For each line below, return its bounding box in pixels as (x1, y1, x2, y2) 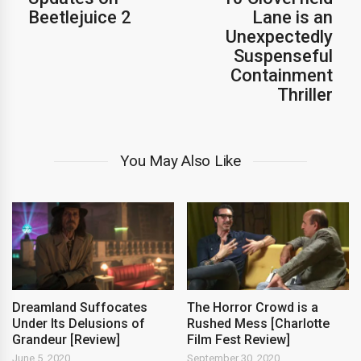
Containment (230, 65, 333, 86)
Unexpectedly (226, 27, 333, 48)
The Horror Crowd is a (187, 299, 319, 315)
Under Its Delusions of (12, 315, 145, 331)
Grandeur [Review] (12, 331, 120, 347)
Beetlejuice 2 (28, 7, 131, 28)
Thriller (277, 85, 333, 106)
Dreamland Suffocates (12, 299, 147, 315)
